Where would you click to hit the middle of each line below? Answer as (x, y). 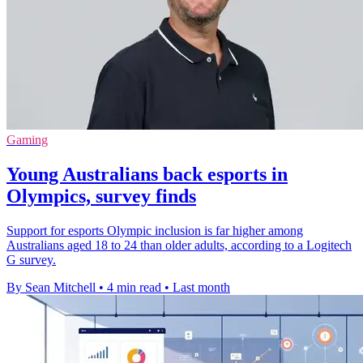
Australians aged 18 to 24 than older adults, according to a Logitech (179, 246)
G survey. (31, 260)
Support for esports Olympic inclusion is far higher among (155, 231)
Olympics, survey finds (101, 196)
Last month (201, 288)
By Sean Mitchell (51, 288)
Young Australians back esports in (147, 175)
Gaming (27, 140)
